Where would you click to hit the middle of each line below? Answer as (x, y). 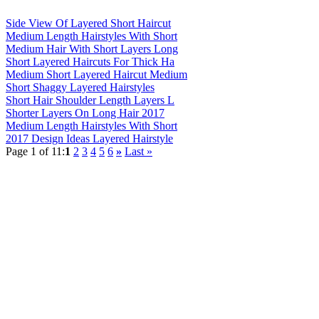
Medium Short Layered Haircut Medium (96, 74)
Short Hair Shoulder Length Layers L (90, 100)
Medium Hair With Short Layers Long (92, 48)
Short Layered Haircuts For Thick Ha (90, 61)
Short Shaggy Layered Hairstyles (80, 87)
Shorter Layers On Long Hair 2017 (85, 113)
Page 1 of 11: (35, 151)
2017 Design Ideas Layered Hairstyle (89, 138)
